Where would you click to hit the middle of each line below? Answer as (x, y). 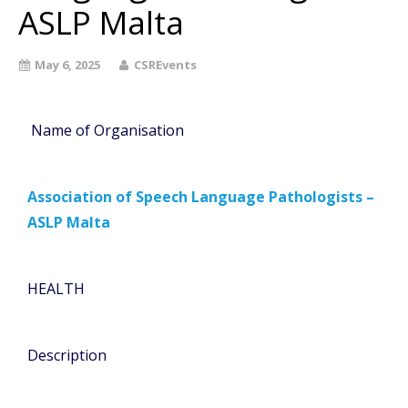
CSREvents (165, 64)
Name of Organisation (106, 130)
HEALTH (56, 288)
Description (67, 355)
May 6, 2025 (67, 64)
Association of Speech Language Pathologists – (201, 196)
